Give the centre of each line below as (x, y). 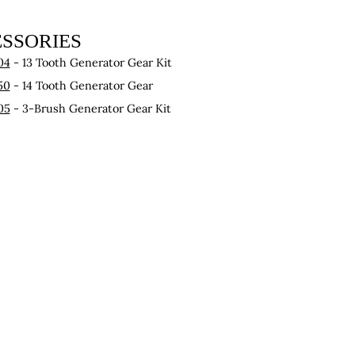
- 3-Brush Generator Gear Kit (90, 108)
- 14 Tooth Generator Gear (81, 85)
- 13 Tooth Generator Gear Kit (91, 62)
